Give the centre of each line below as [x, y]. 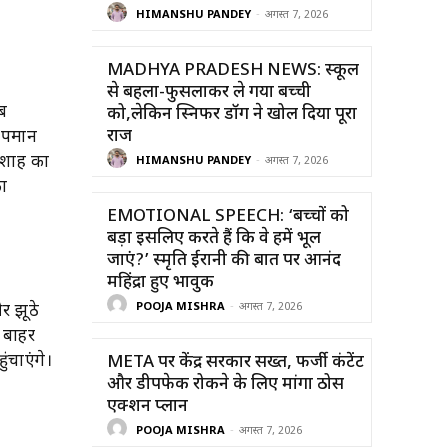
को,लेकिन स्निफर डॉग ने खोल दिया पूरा [232, 114]
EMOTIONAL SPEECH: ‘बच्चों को [228, 216]
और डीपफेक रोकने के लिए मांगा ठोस [225, 384]
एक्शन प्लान [147, 406]
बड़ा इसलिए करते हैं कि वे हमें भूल [214, 238]
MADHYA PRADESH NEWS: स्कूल [233, 70]
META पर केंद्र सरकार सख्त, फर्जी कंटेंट [235, 362]
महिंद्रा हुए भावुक [160, 282]
